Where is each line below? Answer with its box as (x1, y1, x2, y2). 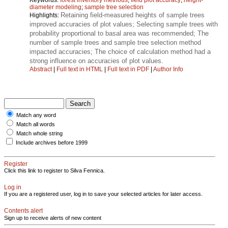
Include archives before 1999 (16, 139, 88, 146)
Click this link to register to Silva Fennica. (4, 167, 105, 174)
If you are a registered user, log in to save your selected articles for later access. (4, 190, 203, 197)
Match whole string (16, 130, 63, 136)
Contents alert (4, 207, 43, 214)
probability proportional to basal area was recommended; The (30, 29, 209, 37)
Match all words (16, 121, 55, 127)
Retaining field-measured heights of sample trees (61, 11, 205, 19)
